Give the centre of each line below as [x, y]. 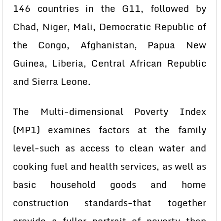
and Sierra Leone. [52, 81]
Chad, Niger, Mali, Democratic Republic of [110, 27]
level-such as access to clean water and [110, 148]
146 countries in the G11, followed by [110, 8]
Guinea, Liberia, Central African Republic [110, 63]
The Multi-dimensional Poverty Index [110, 111]
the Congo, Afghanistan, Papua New [110, 45]
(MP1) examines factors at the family [110, 130]
